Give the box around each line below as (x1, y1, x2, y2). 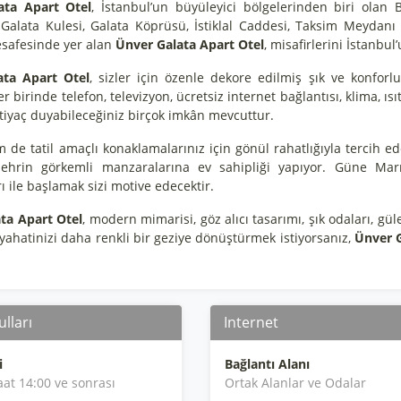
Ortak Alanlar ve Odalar (224, 374, 366, 391)
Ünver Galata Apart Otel (115, 36, 264, 53)
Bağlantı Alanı (224, 355, 310, 372)
